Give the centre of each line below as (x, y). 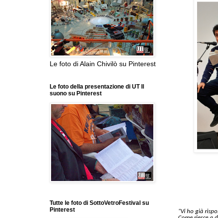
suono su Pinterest (76, 94)
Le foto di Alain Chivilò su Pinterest (103, 64)
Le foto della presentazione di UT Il (97, 87)
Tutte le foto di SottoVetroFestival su (99, 203)
